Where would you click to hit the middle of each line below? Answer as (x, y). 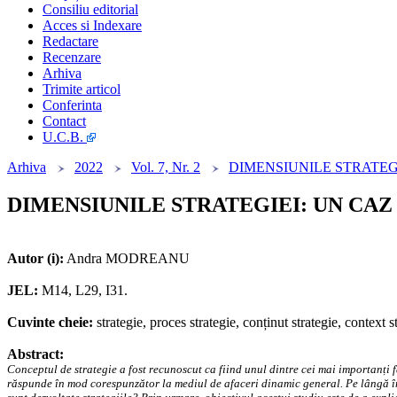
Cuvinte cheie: (50, 323)
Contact (64, 121)
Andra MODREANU (127, 259)
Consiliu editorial (90, 10)
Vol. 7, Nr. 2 (166, 167)
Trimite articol (82, 90)
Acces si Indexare (92, 26)
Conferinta (72, 105)
